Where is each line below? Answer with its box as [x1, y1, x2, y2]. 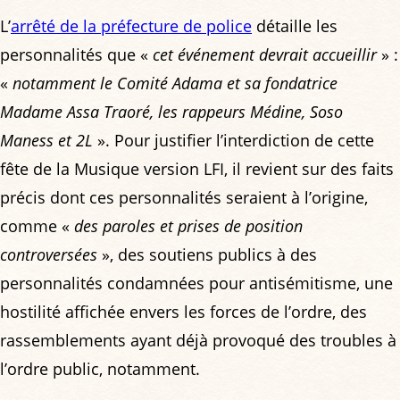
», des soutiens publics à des [97, 244, 317, 266]
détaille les [252, 15, 337, 37]
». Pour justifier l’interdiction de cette [93, 129, 374, 152]
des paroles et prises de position [74, 215, 303, 237]
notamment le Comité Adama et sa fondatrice [12, 72, 337, 95]
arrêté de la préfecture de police [11, 15, 252, 37]
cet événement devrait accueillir [153, 44, 377, 66]
